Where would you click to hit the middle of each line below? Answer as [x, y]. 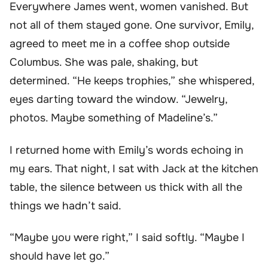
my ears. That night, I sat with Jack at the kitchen [134, 168]
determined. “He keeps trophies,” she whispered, [132, 81]
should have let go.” [60, 256]
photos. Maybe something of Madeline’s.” [114, 118]
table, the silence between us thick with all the [126, 187]
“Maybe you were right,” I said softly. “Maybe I [127, 238]
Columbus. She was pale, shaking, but [104, 63]
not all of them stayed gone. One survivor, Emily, [132, 25]
